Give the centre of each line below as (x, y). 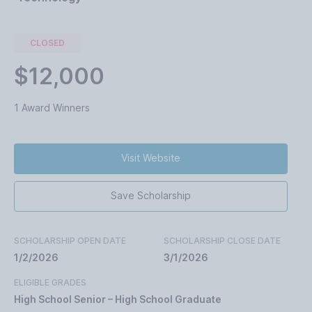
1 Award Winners (52, 107)
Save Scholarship (151, 195)
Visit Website (151, 158)
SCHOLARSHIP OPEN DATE (70, 241)
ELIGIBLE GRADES (50, 282)
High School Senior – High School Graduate (118, 299)
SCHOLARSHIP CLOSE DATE (222, 241)
